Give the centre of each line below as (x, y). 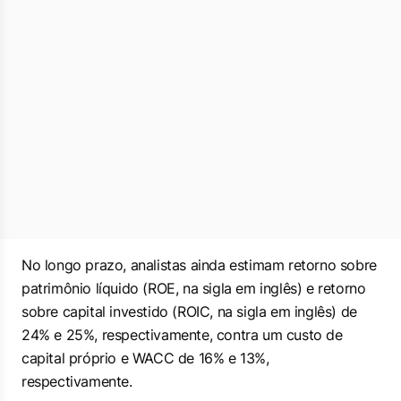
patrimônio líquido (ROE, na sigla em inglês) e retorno (194, 288)
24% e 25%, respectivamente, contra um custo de (182, 335)
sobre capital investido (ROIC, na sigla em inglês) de (189, 311)
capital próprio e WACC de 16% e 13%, (145, 358)
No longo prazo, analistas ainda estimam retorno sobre (199, 265)
